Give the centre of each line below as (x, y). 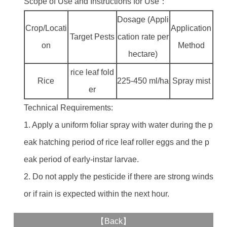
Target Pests (92, 37)
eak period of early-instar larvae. (81, 159)
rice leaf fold (92, 72)
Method (191, 45)
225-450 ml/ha (143, 81)
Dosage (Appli (143, 20)
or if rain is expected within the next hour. (96, 194)
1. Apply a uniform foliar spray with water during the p (118, 125)
